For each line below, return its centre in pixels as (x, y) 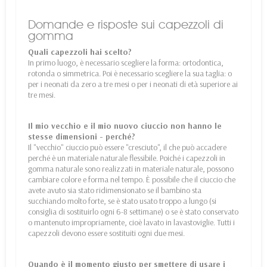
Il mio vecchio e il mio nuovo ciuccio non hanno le (125, 125)
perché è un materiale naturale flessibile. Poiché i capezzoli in (127, 158)
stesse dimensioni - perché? (82, 136)
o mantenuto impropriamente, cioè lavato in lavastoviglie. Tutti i (131, 222)
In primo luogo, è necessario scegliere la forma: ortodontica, (126, 62)
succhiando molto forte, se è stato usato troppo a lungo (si (122, 201)
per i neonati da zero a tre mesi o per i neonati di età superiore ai (133, 84)
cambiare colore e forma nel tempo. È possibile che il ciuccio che (132, 179)
